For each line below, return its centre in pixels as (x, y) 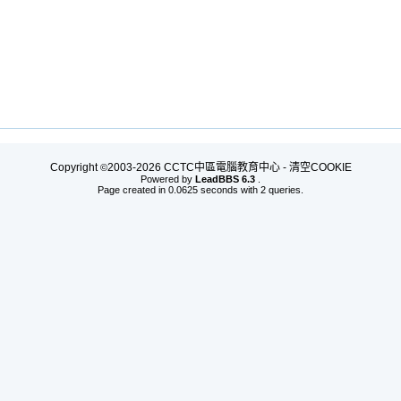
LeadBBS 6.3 (225, 179)
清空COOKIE (320, 167)
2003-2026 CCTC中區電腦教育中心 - (198, 167)
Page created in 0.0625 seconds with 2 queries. (200, 190)
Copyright (75, 167)
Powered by (168, 179)
